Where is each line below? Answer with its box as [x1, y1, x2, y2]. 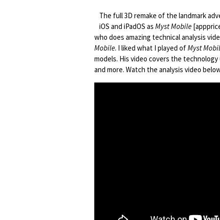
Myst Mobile [155, 22, 192, 31]
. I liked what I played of [115, 43, 188, 53]
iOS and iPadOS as [99, 22, 155, 31]
